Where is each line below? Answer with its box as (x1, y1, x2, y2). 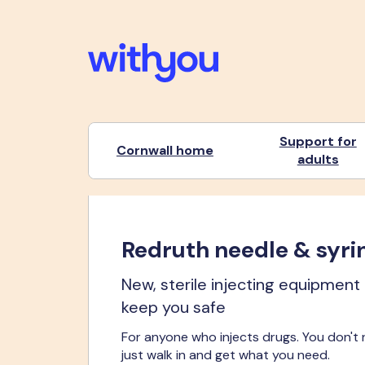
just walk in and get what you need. (121, 346, 330, 363)
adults (297, 151, 339, 168)
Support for (279, 133, 357, 150)
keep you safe (121, 297, 226, 318)
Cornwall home (116, 142, 213, 159)
